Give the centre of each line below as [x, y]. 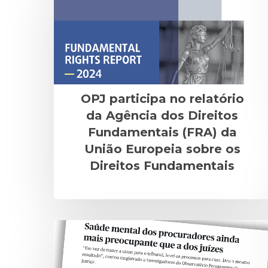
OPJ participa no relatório [162, 98]
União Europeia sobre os [162, 149]
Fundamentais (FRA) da [162, 132]
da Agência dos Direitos [162, 115]
